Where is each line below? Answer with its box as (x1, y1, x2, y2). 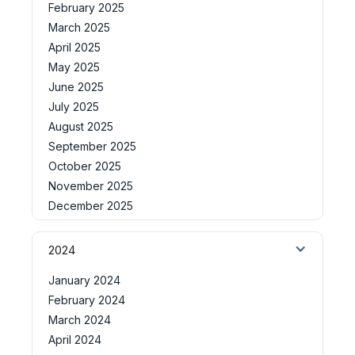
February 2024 (48, 292, 125, 307)
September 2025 (48, 139, 136, 153)
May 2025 (48, 59, 100, 74)
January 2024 (48, 273, 120, 287)
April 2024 (48, 332, 101, 346)
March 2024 (48, 312, 111, 326)
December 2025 (48, 198, 133, 212)
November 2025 (48, 178, 133, 193)
